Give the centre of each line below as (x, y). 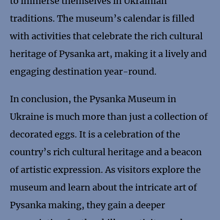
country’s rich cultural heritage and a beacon (106, 152)
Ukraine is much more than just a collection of (109, 117)
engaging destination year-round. (83, 72)
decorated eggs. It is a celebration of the (95, 135)
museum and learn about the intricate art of (103, 188)
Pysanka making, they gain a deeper (87, 205)
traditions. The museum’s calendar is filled (102, 19)
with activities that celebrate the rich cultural (106, 36)
